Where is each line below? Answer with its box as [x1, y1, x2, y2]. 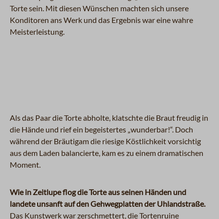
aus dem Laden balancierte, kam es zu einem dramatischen [10, 148, 203, 157]
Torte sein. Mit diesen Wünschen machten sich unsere [10, 3, 189, 13]
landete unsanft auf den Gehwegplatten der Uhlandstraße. [10, 198, 205, 208]
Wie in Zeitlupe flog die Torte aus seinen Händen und [10, 187, 186, 197]
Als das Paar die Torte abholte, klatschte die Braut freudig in [10, 112, 208, 122]
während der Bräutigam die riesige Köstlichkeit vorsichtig [10, 136, 201, 146]
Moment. [10, 159, 44, 169]
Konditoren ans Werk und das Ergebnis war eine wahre [10, 15, 193, 24]
